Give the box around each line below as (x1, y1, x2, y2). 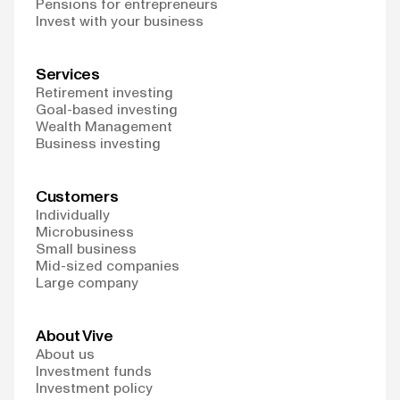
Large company (36, 273, 138, 291)
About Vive (36, 325, 113, 346)
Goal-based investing (36, 100, 178, 118)
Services (36, 63, 100, 84)
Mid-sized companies (36, 256, 179, 274)
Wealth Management (36, 117, 172, 135)
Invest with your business (36, 12, 204, 29)
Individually (36, 205, 110, 223)
